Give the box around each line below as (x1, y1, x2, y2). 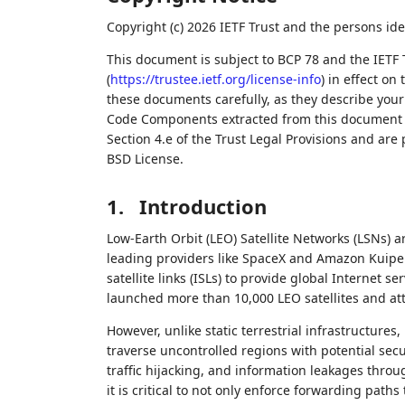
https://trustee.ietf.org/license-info (109, 71, 321, 88)
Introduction (138, 193, 267, 220)
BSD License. (106, 150, 184, 167)
